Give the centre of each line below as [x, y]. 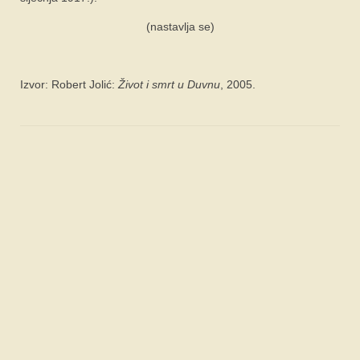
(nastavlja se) [180, 26]
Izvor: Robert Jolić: [69, 84]
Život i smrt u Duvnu [169, 84]
